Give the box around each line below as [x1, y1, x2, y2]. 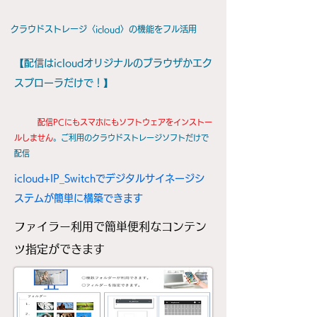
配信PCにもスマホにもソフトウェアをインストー [38, 118, 212, 126]
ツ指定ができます [14, 243, 105, 255]
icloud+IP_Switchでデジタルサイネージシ [14, 173, 204, 183]
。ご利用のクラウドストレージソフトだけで [53, 134, 209, 142]
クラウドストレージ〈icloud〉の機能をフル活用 [11, 25, 197, 33]
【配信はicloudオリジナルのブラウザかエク [14, 58, 212, 68]
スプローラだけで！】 [14, 78, 113, 88]
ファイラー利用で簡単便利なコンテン [14, 221, 207, 232]
